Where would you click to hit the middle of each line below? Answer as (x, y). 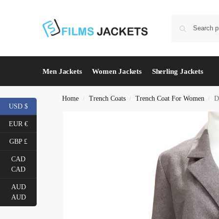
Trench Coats (107, 99)
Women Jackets (117, 71)
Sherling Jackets (178, 71)
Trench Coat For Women (170, 99)
